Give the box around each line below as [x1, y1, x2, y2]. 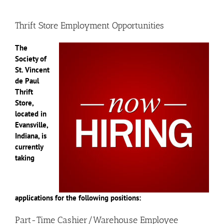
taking [15, 152, 34, 162]
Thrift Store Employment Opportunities [15, 20, 164, 31]
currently [15, 141, 43, 151]
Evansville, [15, 119, 48, 129]
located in [15, 108, 46, 118]
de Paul [15, 75, 39, 85]
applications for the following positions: [15, 192, 141, 202]
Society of [15, 53, 46, 63]
